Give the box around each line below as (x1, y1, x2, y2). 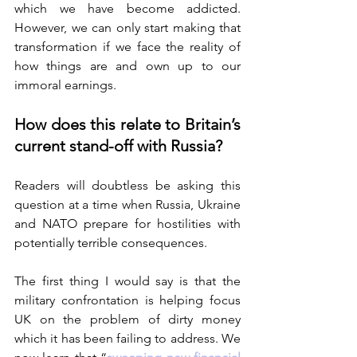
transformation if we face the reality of (14, 39, 241, 55)
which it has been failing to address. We (14, 331, 241, 347)
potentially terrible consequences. (14, 235, 207, 251)
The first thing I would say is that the (14, 273, 241, 289)
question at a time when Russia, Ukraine (14, 197, 241, 213)
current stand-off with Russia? (14, 136, 222, 156)
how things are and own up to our (14, 58, 241, 74)
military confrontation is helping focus (14, 292, 241, 308)
